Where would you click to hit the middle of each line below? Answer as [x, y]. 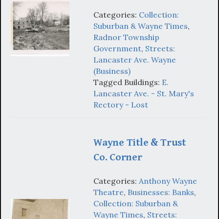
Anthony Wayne [168, 181]
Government [117, 49]
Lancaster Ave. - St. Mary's [144, 94]
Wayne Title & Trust [140, 143]
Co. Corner [118, 157]
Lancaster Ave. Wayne [135, 60]
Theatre [109, 192]
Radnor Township [126, 37]
